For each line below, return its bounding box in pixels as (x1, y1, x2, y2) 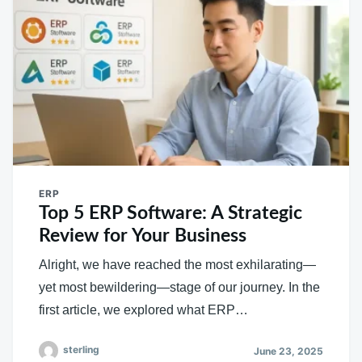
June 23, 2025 (254, 344, 323, 357)
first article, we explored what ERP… (39, 303, 248, 318)
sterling (63, 343, 99, 356)
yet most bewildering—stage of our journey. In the (39, 280, 320, 295)
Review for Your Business (39, 226, 246, 246)
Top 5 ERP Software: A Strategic (39, 204, 302, 223)
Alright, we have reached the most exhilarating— (39, 258, 316, 272)
